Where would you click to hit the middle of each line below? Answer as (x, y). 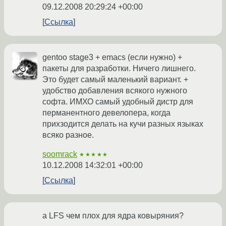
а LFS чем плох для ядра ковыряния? (113, 216)
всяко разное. (68, 135)
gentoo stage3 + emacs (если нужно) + (112, 58)
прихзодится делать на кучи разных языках (123, 124)
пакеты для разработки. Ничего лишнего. (119, 69)
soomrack (60, 154)
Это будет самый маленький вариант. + (115, 80)
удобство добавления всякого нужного (115, 91)
